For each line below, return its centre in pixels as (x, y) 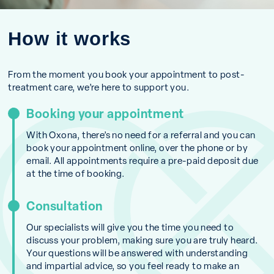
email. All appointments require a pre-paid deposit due (143, 160)
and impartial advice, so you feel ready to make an (133, 265)
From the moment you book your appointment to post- (127, 73)
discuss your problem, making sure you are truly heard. (142, 239)
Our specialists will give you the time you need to (130, 226)
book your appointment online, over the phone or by (137, 147)
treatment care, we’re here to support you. (98, 86)
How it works (70, 38)
